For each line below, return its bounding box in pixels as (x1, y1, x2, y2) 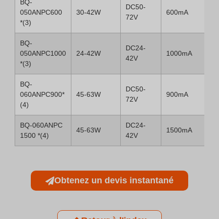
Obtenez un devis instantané (54, 175, 174, 185)
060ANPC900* (20, 90, 65, 98)
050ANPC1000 (20, 49, 66, 57)
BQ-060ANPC (20, 121, 63, 129)
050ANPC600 (20, 8, 62, 16)
